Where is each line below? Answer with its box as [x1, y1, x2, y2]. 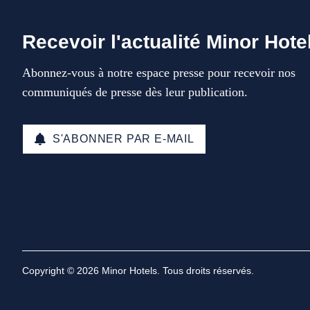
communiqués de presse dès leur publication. [22, 85, 248, 99]
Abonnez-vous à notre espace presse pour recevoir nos [22, 66, 295, 80]
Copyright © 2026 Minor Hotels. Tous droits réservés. [22, 265, 254, 276]
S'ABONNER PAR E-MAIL [52, 133, 194, 145]
